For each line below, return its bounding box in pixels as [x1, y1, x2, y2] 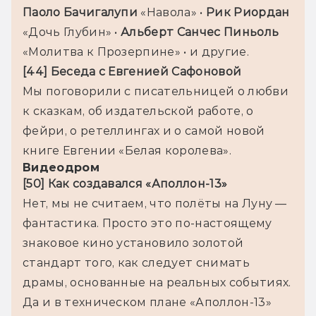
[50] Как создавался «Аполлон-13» [23, 176, 228, 190]
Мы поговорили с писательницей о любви [23, 84, 288, 98]
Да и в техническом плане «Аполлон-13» [23, 295, 272, 309]
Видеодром [23, 160, 99, 174]
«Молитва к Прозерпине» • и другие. [23, 44, 249, 59]
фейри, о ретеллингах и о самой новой [23, 123, 265, 138]
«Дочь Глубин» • [23, 25, 121, 39]
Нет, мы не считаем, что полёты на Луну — [23, 196, 287, 210]
